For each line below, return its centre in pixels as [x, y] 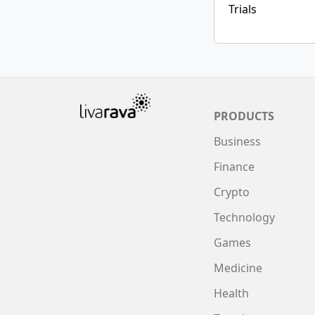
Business [237, 141]
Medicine [238, 268]
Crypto [232, 192]
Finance [234, 166]
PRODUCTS [244, 116]
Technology [244, 217]
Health [231, 293]
